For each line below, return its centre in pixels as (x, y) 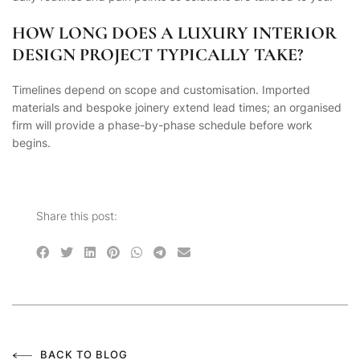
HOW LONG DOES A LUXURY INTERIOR (174, 33)
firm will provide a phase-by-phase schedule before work (162, 125)
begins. (31, 143)
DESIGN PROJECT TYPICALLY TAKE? (157, 55)
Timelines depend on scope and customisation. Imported (161, 90)
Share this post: (77, 216)
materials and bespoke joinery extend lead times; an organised (177, 108)
